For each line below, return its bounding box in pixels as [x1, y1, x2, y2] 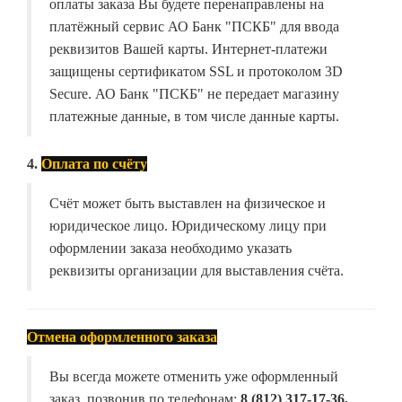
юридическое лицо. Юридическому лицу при [49, 218, 327, 234]
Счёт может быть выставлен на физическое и [49, 196, 326, 212]
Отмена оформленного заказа [27, 329, 217, 345]
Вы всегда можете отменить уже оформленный [49, 369, 338, 385]
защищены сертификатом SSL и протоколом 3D [49, 64, 343, 80]
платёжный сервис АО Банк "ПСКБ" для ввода [49, 19, 339, 35]
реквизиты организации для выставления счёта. [49, 263, 344, 279]
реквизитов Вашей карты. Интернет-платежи [49, 41, 328, 57]
